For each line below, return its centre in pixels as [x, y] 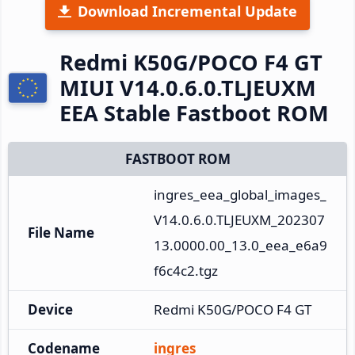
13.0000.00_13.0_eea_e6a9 [240, 245]
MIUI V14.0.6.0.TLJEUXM [188, 87]
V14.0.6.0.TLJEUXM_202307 [239, 219]
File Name [61, 232]
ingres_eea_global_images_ [240, 194]
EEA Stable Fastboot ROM [194, 113]
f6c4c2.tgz [186, 270]
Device [50, 309]
